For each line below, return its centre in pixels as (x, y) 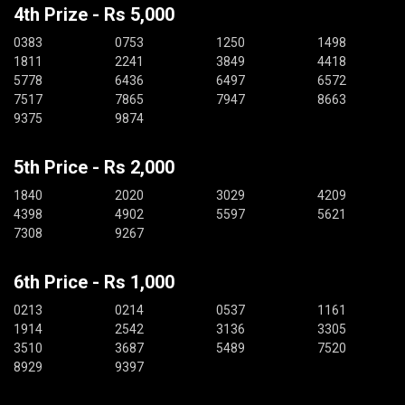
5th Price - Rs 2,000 (94, 167)
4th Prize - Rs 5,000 (94, 14)
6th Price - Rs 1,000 (94, 282)
